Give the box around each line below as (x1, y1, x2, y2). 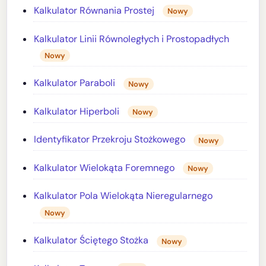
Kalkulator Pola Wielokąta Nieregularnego (34, 189, 213, 202)
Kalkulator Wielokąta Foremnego (34, 161, 175, 174)
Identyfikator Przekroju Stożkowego (34, 133, 186, 146)
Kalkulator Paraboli (34, 77, 116, 90)
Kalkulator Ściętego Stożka (34, 234, 149, 247)
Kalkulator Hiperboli (34, 104, 120, 118)
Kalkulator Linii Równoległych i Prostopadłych (34, 32, 230, 45)
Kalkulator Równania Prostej (34, 4, 155, 17)
